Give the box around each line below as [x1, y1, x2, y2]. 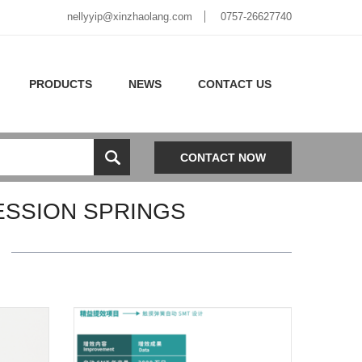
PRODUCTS [29, 78, 92, 90]
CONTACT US [198, 78, 271, 90]
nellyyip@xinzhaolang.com [67, 11, 192, 23]
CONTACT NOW [180, 150, 266, 164]
